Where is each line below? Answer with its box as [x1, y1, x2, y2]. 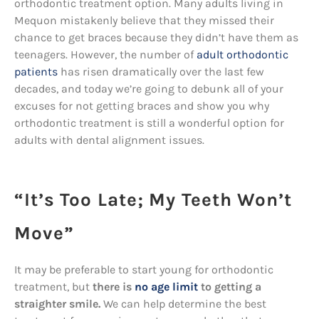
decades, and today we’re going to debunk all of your [14, 82, 283, 95]
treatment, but [14, 280, 93, 293]
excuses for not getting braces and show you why [14, 99, 269, 113]
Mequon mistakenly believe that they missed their [14, 14, 274, 27]
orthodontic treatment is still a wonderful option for [14, 116, 284, 130]
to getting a [198, 280, 261, 293]
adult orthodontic [197, 48, 288, 61]
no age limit [135, 280, 198, 293]
